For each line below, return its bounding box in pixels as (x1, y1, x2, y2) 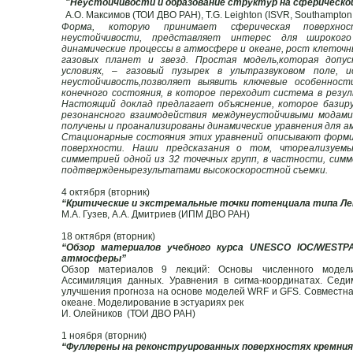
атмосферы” (61, 252, 126, 264)
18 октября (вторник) (61, 230, 155, 242)
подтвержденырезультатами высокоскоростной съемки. (61, 164, 328, 176)
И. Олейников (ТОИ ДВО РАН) (61, 307, 195, 319)
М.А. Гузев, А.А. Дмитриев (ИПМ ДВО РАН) (61, 208, 250, 220)
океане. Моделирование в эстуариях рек (61, 296, 243, 308)
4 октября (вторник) (61, 186, 150, 198)
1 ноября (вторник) (61, 329, 147, 341)
